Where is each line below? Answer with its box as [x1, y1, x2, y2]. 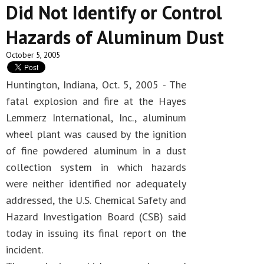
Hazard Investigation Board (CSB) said [6, 210, 186, 223]
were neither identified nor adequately [6, 177, 186, 190]
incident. [6, 243, 43, 256]
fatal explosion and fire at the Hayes [6, 94, 186, 108]
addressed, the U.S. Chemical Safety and [6, 193, 186, 207]
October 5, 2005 [6, 49, 60, 60]
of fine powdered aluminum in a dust [6, 144, 186, 157]
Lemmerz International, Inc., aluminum [6, 111, 186, 124]
